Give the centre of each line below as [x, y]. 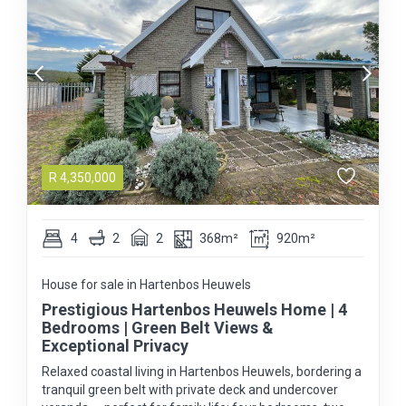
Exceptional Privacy [115, 346]
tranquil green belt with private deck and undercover [190, 390]
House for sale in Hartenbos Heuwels [146, 285]
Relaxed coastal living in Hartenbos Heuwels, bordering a [202, 372]
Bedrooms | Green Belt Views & [158, 328]
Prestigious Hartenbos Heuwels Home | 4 [194, 310]
